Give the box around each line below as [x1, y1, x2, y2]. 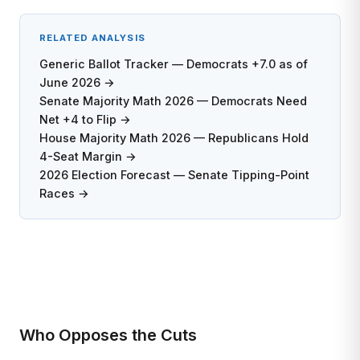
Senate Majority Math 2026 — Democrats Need [39, 94, 307, 108]
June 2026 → [39, 76, 115, 89]
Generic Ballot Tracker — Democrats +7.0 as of [39, 57, 308, 71]
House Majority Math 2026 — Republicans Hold [39, 131, 309, 145]
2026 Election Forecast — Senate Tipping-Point [39, 168, 309, 182]
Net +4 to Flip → [39, 112, 131, 126]
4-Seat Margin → [39, 149, 137, 163]
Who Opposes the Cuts [19, 325, 197, 345]
